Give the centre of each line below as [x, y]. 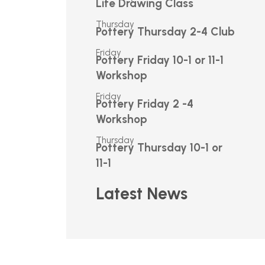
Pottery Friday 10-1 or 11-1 [160, 60]
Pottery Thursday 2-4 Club [165, 32]
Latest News [142, 193]
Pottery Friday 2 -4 [145, 104]
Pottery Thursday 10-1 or [159, 148]
